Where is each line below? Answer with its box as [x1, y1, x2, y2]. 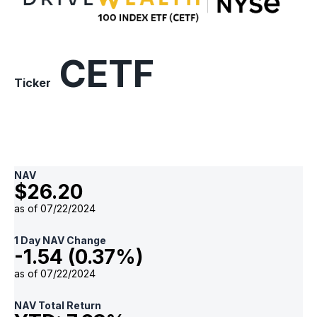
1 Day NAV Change [14, 234, 106, 247]
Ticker [14, 76, 51, 90]
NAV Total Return [14, 299, 101, 312]
